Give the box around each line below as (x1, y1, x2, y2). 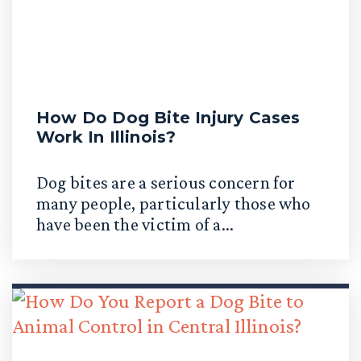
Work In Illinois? (36, 127, 176, 147)
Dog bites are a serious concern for (36, 172, 296, 193)
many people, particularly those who (36, 193, 311, 214)
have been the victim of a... (36, 214, 234, 234)
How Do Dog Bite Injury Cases (36, 108, 301, 127)
